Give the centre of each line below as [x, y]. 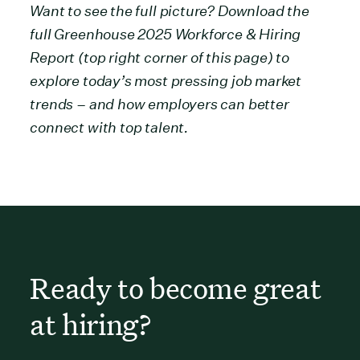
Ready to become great [176, 287]
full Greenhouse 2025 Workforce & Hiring [166, 34]
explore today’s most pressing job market [166, 80]
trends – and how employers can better [160, 104]
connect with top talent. [109, 127]
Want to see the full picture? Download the [170, 10]
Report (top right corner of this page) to [160, 57]
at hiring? [91, 323]
